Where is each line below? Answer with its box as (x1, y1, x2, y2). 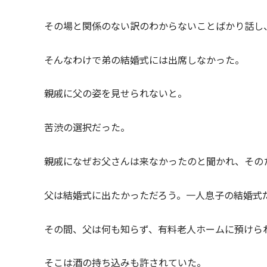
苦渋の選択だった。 (44, 120, 130, 135)
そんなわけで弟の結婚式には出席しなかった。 (44, 52, 244, 67)
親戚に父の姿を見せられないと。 (44, 86, 187, 101)
